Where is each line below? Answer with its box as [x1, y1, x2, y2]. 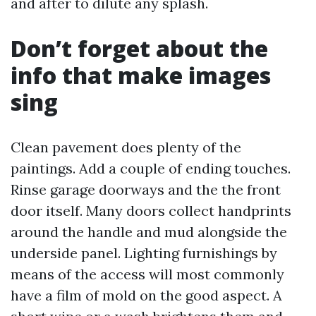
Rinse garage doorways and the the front [11, 181, 281, 198]
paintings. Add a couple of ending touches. [11, 159, 291, 177]
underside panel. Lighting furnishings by [11, 244, 277, 262]
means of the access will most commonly [11, 265, 284, 283]
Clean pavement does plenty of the [11, 138, 241, 156]
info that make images [11, 60, 271, 90]
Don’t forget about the [11, 33, 268, 63]
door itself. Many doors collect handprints [11, 202, 291, 219]
